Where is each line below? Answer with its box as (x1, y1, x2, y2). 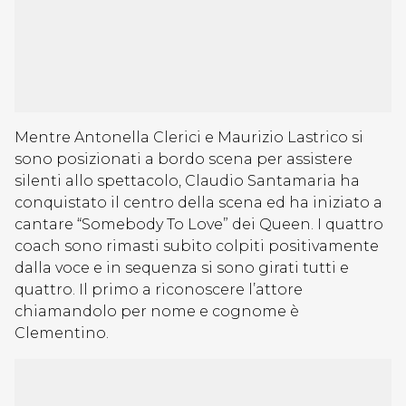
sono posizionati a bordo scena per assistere (14, 150, 353, 168)
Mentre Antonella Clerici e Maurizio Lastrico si (14, 129, 363, 146)
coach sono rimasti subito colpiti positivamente (14, 237, 379, 255)
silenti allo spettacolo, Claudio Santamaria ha (14, 172, 360, 189)
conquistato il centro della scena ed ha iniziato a (14, 194, 382, 211)
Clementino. (14, 324, 109, 342)
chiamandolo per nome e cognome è (14, 303, 299, 320)
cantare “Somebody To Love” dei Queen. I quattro (14, 216, 383, 233)
